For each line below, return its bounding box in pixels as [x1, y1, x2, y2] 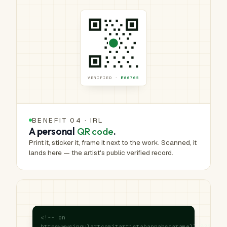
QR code [77, 125, 113, 137]
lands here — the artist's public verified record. [29, 148, 173, 157]
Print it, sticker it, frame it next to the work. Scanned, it [29, 138, 197, 147]
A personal [29, 125, 77, 137]
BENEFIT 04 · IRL [32, 116, 103, 125]
